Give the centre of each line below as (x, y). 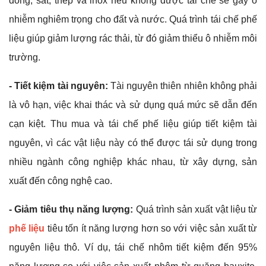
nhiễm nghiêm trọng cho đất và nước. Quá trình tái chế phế (133, 20)
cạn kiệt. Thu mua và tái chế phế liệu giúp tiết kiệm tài (133, 124)
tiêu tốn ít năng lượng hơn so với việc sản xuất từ (151, 229)
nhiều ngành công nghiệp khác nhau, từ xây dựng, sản (133, 162)
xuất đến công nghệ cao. (61, 181)
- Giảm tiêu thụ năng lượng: (72, 210)
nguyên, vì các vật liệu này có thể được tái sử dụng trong (133, 143)
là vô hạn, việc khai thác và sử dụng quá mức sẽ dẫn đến (133, 105)
